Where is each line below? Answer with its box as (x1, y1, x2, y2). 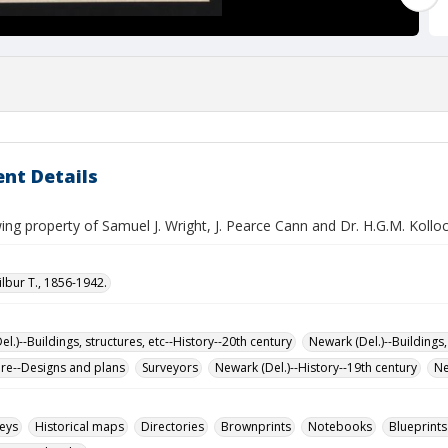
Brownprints (221, 418, 291, 435)
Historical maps (35, 418, 124, 435)
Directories (141, 418, 204, 435)
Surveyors (142, 359, 198, 376)
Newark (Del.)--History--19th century (215, 359, 417, 376)
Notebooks (308, 418, 372, 435)
